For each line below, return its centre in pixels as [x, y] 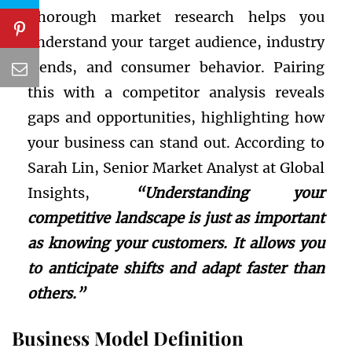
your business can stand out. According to [176, 143]
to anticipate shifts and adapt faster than [176, 269]
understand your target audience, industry [176, 42]
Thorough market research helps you [176, 17]
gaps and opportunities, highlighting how [176, 118]
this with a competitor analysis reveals [176, 93]
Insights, [81, 193]
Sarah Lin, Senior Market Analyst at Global [176, 168]
